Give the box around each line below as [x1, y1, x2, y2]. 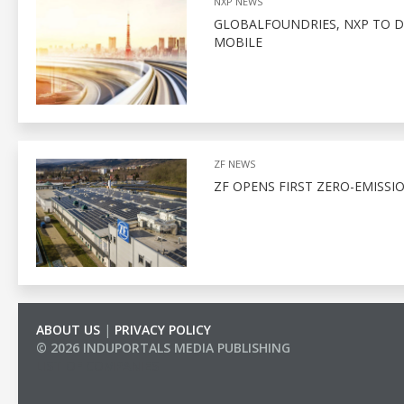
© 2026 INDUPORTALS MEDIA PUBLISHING [36, 339, 290, 356]
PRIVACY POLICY [115, 321, 211, 338]
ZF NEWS [213, 156, 255, 170]
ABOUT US [36, 321, 100, 338]
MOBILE [213, 32, 262, 50]
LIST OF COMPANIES [36, 357, 159, 374]
